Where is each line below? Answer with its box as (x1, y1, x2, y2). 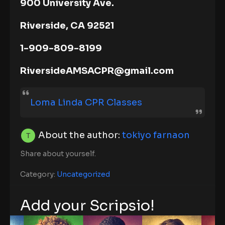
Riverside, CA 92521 (20, 20, 114, 32)
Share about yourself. (20, 149, 96, 159)
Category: (20, 170, 57, 179)
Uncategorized (57, 170, 110, 179)
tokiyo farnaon (122, 130, 190, 141)
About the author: (38, 130, 120, 141)
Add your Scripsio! (20, 196, 155, 215)
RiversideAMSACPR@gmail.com (20, 65, 174, 77)
